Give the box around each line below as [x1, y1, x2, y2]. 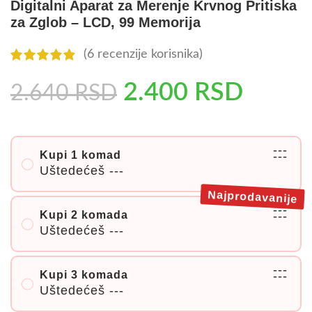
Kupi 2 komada [40, 209, 128, 221]
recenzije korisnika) [94, 48, 203, 61]
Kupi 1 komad [40, 149, 121, 162]
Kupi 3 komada [40, 269, 128, 281]
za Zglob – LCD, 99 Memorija [10, 15, 201, 30]
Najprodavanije [207, 189, 298, 205]
